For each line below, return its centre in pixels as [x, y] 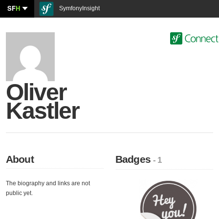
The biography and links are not [48, 183]
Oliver [36, 92]
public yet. [19, 193]
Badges [134, 159]
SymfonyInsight [79, 8]
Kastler [43, 111]
